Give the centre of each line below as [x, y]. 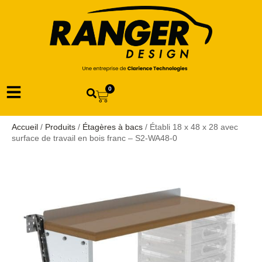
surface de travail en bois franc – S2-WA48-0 [94, 138]
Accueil [25, 127]
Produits [60, 127]
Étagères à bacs [113, 127]
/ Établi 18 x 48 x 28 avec [190, 127]
